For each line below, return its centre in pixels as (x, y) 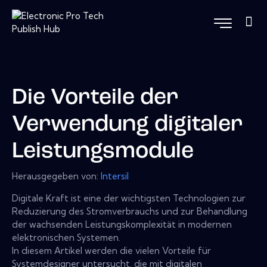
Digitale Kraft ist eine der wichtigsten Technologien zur (129, 198)
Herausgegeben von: (56, 176)
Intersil (115, 176)
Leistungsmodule (103, 152)
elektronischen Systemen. (66, 237)
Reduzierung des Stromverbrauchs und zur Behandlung (130, 211)
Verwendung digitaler (128, 125)
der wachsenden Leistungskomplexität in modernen (122, 224)
